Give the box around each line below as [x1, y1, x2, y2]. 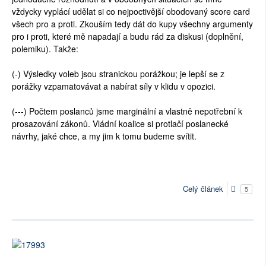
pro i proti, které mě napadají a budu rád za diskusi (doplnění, [12, 30, 243, 43]
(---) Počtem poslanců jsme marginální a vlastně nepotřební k [12, 105, 242, 118]
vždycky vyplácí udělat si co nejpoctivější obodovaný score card [12, 5, 250, 18]
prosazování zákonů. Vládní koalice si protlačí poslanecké [12, 118, 229, 130]
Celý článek [183, 183, 223, 195]
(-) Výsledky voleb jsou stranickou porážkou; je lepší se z [12, 68, 224, 80]
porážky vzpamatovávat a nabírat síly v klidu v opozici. [12, 80, 216, 93]
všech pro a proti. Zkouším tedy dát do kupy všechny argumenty [12, 18, 253, 30]
